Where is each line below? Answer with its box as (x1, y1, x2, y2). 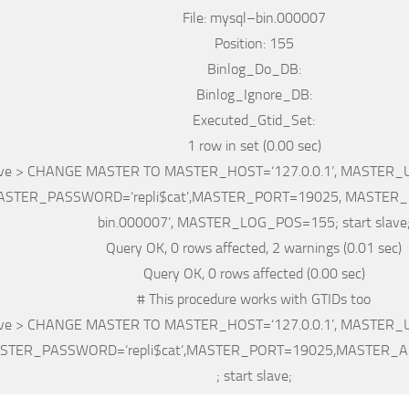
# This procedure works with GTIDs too (137, 289, 371, 308)
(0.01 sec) (340, 238, 402, 257)
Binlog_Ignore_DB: (195, 85, 312, 103)
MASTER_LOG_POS (176, 213, 302, 231)
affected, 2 (212, 238, 284, 257)
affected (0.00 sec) (248, 264, 365, 282)
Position (214, 34, 263, 52)
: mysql (203, 8, 246, 26)
